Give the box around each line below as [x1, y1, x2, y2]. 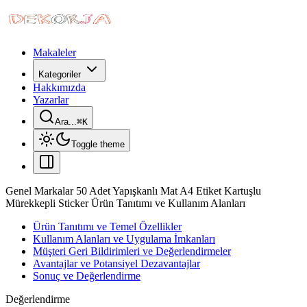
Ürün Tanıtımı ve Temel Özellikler [33, 221, 182, 232]
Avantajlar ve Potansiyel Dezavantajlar [33, 258, 200, 269]
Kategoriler [38, 69, 81, 79]
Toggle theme [71, 139, 125, 149]
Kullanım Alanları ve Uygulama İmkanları [33, 233, 215, 245]
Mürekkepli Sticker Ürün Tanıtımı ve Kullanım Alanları [5, 197, 245, 209]
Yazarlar [33, 94, 69, 106]
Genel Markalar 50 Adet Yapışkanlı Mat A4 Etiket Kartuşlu [5, 185, 261, 197]
